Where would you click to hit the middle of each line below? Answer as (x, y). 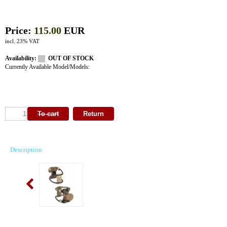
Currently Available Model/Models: (47, 67)
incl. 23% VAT (23, 41)
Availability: (22, 58)
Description (26, 149)
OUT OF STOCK (69, 58)
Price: (20, 30)
